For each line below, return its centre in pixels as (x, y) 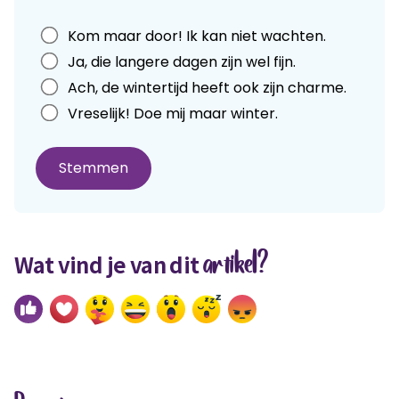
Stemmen (94, 167)
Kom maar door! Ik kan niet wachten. (197, 36)
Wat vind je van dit (109, 264)
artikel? (236, 266)
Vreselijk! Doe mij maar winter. (173, 113)
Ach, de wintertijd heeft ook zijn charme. (207, 87)
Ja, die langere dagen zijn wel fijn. (182, 61)
